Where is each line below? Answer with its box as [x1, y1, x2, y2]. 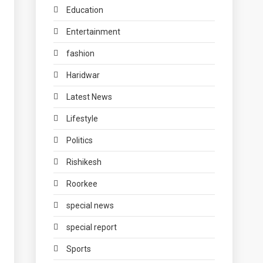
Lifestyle [66, 114, 99, 123]
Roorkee [66, 179, 98, 188]
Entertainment [66, 27, 121, 36]
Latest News [66, 92, 113, 102]
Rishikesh [66, 157, 102, 167]
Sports [66, 244, 92, 254]
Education [66, 5, 104, 15]
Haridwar [66, 70, 100, 80]
